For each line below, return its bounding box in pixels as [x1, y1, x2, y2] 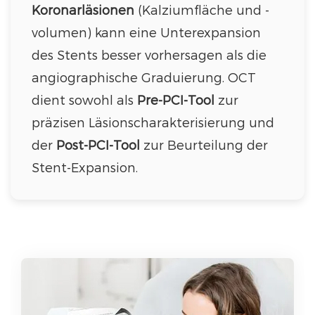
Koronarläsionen [32, 2, 134, 18]
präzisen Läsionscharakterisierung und [32, 115, 274, 130]
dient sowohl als [32, 92, 137, 108]
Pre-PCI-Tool [137, 92, 214, 108]
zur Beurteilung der [140, 137, 268, 153]
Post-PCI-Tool [56, 137, 140, 153]
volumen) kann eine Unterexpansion [32, 25, 261, 40]
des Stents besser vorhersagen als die [32, 47, 266, 63]
